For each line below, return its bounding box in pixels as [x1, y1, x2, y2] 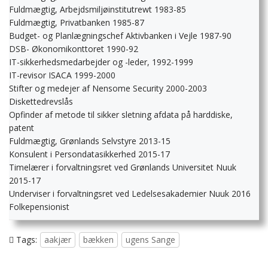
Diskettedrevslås [9, 96, 73, 108]
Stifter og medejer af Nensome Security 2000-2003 [9, 83, 207, 95]
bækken [83, 234, 114, 246]
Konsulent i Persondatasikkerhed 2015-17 [9, 148, 170, 160]
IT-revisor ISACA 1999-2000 [9, 69, 115, 81]
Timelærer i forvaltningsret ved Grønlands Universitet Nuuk [9, 162, 236, 173]
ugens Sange [126, 234, 175, 246]
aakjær [44, 234, 71, 246]
